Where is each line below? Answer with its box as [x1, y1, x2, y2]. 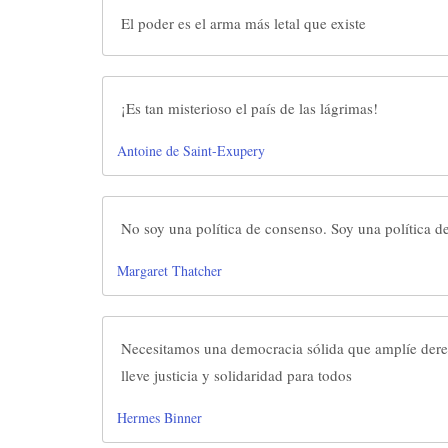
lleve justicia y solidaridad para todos [121, 365, 352, 385]
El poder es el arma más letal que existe [121, 13, 366, 33]
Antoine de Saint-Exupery [117, 141, 265, 160]
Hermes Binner [117, 408, 202, 427]
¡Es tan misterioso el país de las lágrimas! [121, 98, 378, 118]
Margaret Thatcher [117, 261, 222, 280]
